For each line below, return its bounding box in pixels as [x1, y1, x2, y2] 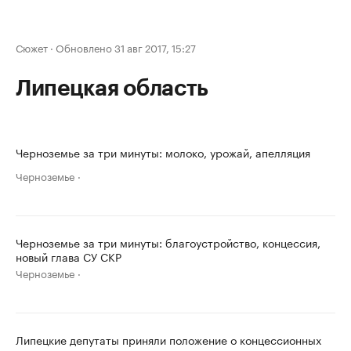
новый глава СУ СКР [16, 248, 121, 265]
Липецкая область [16, 78, 209, 100]
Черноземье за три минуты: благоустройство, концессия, [16, 233, 320, 251]
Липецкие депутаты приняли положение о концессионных [16, 331, 321, 348]
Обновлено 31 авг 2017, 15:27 [56, 39, 196, 55]
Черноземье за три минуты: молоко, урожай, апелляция [16, 143, 310, 161]
